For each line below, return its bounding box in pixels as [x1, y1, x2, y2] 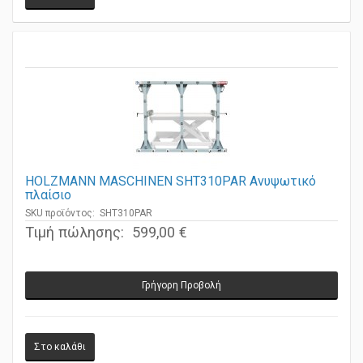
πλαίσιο [25, 196, 71, 212]
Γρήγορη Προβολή [142, 288, 221, 301]
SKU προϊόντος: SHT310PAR [25, 216, 152, 228]
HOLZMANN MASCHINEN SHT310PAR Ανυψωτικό [25, 182, 316, 199]
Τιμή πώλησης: [25, 233, 128, 250]
